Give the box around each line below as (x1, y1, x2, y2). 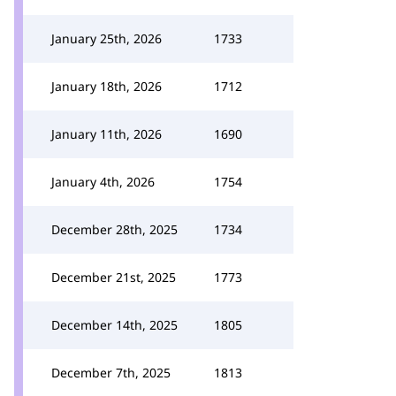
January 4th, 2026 (51, 173, 155, 190)
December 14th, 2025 (51, 316, 178, 333)
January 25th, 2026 (51, 30, 162, 47)
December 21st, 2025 (51, 269, 176, 286)
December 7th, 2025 (51, 364, 171, 381)
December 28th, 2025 (51, 221, 178, 238)
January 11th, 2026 (51, 126, 162, 142)
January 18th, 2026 (51, 78, 162, 95)
